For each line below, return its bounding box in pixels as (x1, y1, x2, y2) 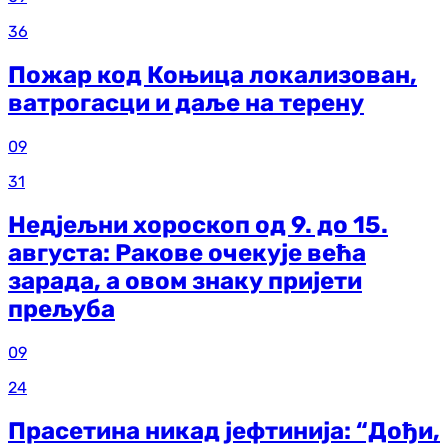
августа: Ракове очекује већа (8, 239, 366, 268)
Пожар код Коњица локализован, (8, 61, 417, 90)
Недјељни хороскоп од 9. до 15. (8, 211, 388, 240)
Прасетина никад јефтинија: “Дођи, (8, 417, 440, 445)
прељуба (8, 295, 115, 324)
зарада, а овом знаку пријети (8, 267, 362, 296)
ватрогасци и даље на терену (8, 89, 364, 118)
